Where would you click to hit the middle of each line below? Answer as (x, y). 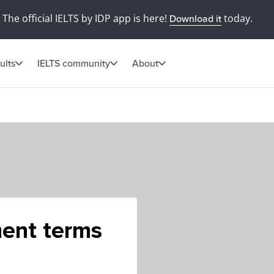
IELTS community (74, 63)
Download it (195, 19)
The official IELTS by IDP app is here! (86, 18)
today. (237, 18)
